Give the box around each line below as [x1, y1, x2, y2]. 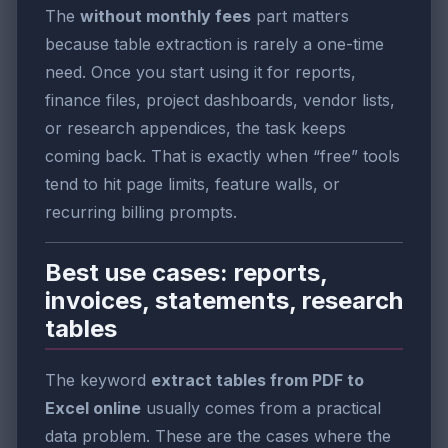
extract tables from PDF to [151, 370, 364, 391]
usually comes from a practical [141, 398, 381, 419]
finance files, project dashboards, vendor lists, [45, 89, 395, 110]
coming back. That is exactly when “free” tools [45, 145, 400, 166]
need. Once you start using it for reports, [45, 61, 356, 82]
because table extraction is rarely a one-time [45, 33, 384, 54]
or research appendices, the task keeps [45, 117, 346, 138]
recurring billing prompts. [45, 201, 237, 222]
